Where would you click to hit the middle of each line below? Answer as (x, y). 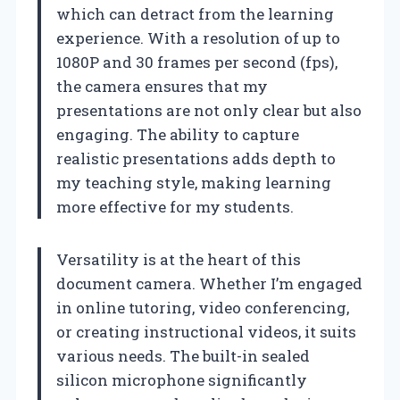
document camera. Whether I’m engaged (209, 283)
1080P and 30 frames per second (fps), (197, 62)
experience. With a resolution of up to (198, 37)
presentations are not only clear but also (209, 110)
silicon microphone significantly (182, 379)
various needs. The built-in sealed (183, 355)
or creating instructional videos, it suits (206, 331)
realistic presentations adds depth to (196, 158)
